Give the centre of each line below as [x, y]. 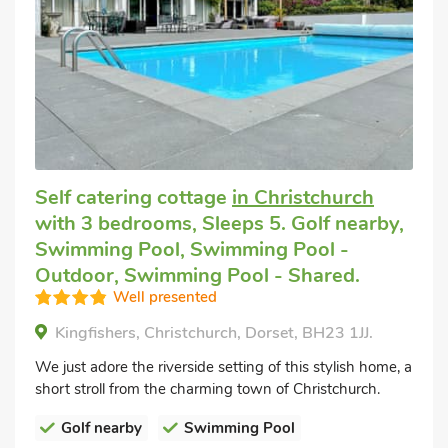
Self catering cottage [133, 197]
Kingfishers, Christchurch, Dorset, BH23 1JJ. [214, 332]
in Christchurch [303, 197]
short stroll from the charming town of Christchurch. [207, 388]
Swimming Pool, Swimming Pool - [192, 249]
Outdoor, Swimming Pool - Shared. [197, 275]
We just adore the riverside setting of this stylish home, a [223, 366]
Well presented [165, 296]
